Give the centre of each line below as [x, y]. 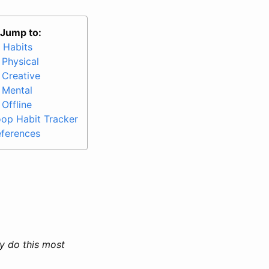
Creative [21, 75]
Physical [20, 61]
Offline [17, 104]
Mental [17, 90]
